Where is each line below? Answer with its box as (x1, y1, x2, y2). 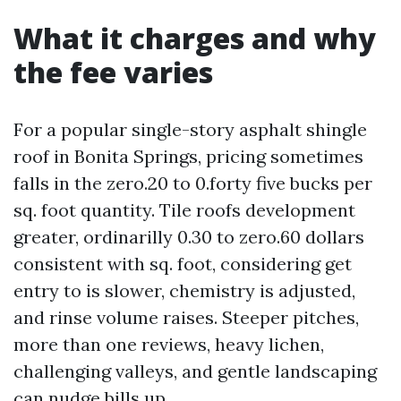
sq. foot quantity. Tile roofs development (13, 199, 355, 221)
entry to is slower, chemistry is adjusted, (13, 279, 355, 302)
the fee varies (13, 53, 213, 91)
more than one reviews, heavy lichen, (13, 333, 324, 355)
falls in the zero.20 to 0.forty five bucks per (13, 172, 372, 194)
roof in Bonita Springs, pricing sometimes (13, 145, 363, 167)
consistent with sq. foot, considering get (13, 252, 352, 275)
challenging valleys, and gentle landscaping (13, 360, 377, 382)
